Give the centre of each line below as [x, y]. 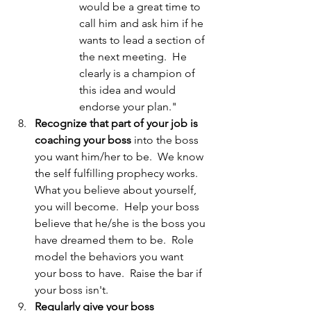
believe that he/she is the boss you [121, 224]
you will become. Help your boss [118, 207]
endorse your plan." [128, 107]
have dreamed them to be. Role [116, 240]
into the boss [166, 140]
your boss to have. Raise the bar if [120, 274]
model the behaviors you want [110, 257]
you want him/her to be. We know [120, 157]
